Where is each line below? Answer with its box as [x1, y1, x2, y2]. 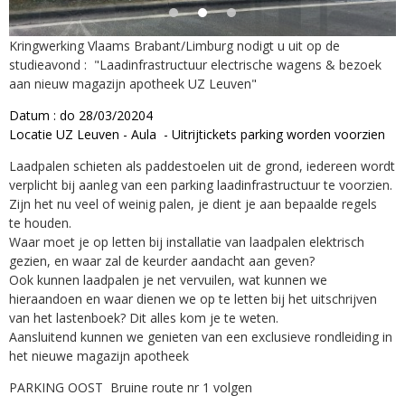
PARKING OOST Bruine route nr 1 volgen [9, 379, 252, 397]
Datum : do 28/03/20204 [9, 107, 153, 125]
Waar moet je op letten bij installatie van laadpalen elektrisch [9, 233, 364, 251]
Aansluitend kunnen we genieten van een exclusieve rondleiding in [9, 328, 392, 346]
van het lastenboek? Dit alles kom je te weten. [9, 309, 278, 327]
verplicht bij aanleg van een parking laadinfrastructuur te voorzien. [9, 176, 392, 194]
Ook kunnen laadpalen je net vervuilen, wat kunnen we [9, 271, 327, 289]
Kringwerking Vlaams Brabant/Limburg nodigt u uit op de [9, 37, 340, 55]
